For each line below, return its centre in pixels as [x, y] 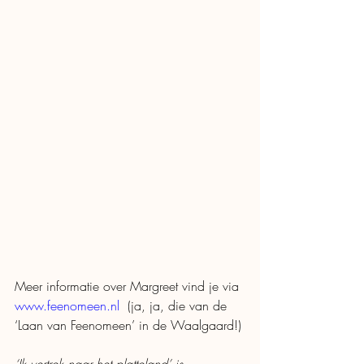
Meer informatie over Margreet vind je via [129, 286]
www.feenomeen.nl [67, 306]
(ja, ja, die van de [175, 306]
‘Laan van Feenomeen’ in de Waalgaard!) [130, 325]
